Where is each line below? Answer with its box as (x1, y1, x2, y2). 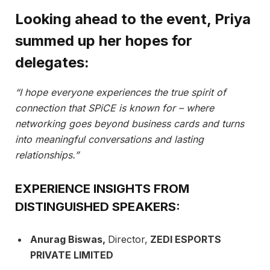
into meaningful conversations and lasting (15, 133, 204, 146)
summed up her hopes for (15, 32, 192, 50)
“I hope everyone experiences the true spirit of (15, 86, 226, 99)
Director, (108, 233, 148, 246)
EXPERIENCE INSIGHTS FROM (15, 180, 189, 196)
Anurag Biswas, (30, 233, 108, 246)
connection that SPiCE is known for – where (15, 102, 214, 115)
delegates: (15, 54, 89, 72)
